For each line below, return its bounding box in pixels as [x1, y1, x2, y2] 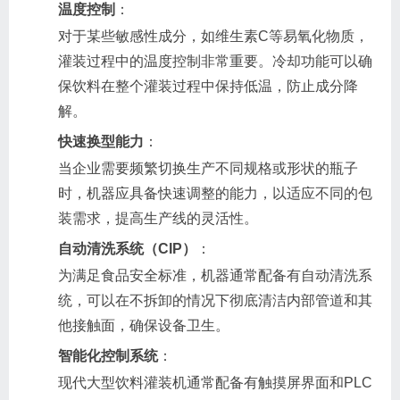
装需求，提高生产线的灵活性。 [58, 210, 258, 226]
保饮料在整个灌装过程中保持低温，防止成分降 [58, 78, 358, 94]
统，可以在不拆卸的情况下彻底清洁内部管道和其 [58, 292, 372, 308]
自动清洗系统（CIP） [58, 240, 196, 256]
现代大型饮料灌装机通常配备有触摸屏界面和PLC [58, 374, 372, 390]
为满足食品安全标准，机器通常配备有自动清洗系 [58, 267, 372, 283]
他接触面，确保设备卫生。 [58, 317, 229, 333]
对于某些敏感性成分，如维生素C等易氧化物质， [58, 28, 369, 44]
